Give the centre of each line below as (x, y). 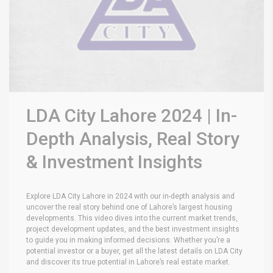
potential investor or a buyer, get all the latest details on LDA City (134, 251)
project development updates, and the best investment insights (133, 229)
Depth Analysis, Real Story (133, 138)
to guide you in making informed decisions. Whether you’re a (128, 240)
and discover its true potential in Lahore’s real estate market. (128, 262)
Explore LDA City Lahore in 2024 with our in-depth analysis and (130, 196)
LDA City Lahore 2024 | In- (132, 115)
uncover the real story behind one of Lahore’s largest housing (129, 207)
